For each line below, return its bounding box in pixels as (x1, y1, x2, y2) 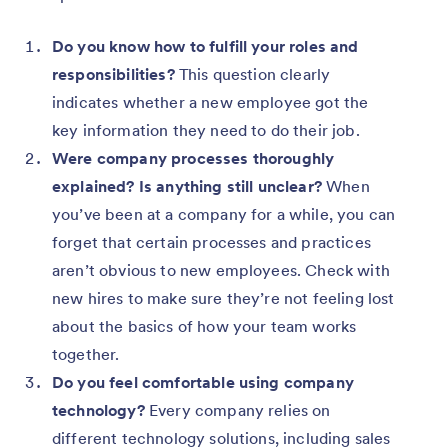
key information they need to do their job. (52, 119, 360, 140)
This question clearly (174, 63, 331, 84)
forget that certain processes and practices (52, 231, 371, 252)
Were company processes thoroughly (52, 147, 335, 168)
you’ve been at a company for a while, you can (52, 203, 396, 224)
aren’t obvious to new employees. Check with (52, 259, 390, 280)
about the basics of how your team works (52, 315, 357, 336)
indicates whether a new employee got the (52, 91, 369, 112)
